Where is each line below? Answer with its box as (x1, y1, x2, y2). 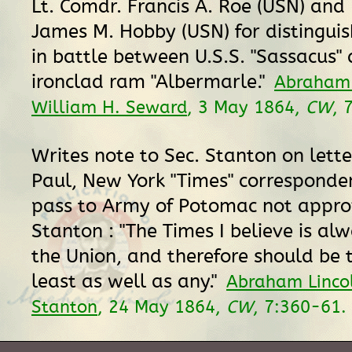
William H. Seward (31, 97, 187, 118)
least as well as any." (31, 269, 222, 293)
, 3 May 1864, (187, 97, 306, 118)
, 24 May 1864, (97, 296, 226, 317)
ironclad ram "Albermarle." (31, 70, 270, 93)
